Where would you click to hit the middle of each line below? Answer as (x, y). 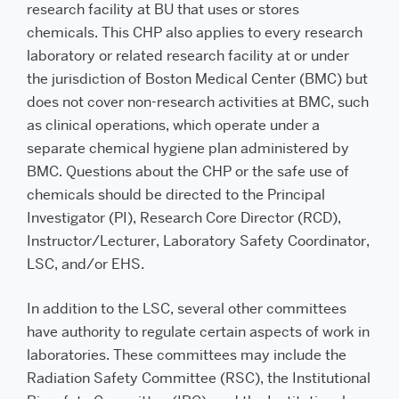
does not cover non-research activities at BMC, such (198, 102)
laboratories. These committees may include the (187, 355)
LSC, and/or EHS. (85, 264)
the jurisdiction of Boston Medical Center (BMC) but (197, 79)
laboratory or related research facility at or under (188, 56)
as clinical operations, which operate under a (173, 125)
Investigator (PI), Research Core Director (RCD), (184, 218)
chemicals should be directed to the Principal (176, 195)
